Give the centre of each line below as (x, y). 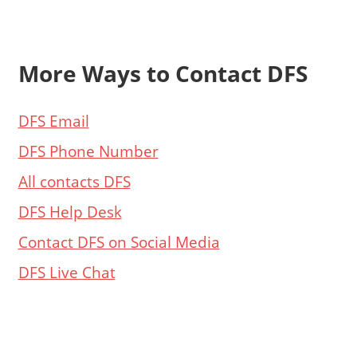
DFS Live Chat (67, 272)
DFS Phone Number (88, 151)
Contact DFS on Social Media (119, 241)
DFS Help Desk (70, 211)
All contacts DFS (74, 181)
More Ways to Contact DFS (163, 74)
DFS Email (53, 120)
